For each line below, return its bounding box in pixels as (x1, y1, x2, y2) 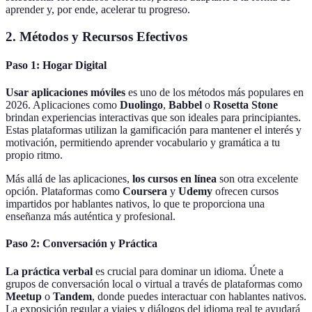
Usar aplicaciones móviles (6, 86, 125, 99)
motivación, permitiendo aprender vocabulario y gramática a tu (6, 136, 280, 149)
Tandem (53, 290, 92, 302)
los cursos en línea (132, 173, 217, 185)
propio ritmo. (6, 149, 63, 162)
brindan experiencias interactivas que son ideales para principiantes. (6, 111, 301, 124)
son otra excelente (217, 173, 298, 185)
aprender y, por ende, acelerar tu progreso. (6, 3, 190, 15)
